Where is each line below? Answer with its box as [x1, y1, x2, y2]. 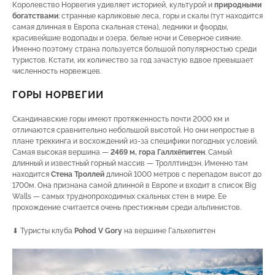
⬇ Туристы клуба [12, 227, 74, 235]
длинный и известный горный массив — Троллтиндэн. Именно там [12, 159, 248, 168]
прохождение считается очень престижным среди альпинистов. [12, 203, 241, 212]
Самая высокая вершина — [12, 148, 110, 157]
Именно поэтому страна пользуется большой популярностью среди [12, 45, 257, 53]
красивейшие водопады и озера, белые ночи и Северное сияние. [12, 34, 242, 42]
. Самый [205, 148, 232, 157]
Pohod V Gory [74, 227, 122, 235]
